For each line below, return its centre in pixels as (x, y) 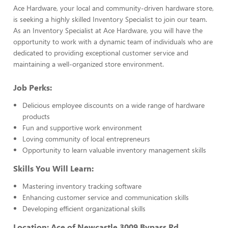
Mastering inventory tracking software (82, 186)
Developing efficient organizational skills (84, 208)
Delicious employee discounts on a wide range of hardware (113, 105)
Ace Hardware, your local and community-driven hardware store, (113, 8)
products (36, 116)
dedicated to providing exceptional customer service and (101, 53)
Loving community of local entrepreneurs (86, 139)
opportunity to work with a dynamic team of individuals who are (113, 41)
